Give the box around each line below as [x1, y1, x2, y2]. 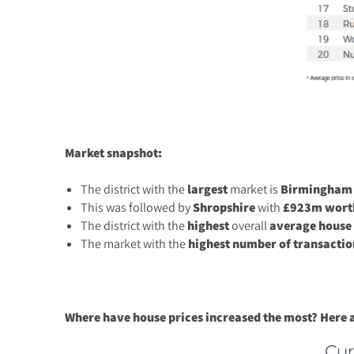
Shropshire [193, 199, 255, 217]
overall [232, 217, 267, 234]
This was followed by [81, 199, 193, 216]
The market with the [81, 235, 188, 252]
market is [228, 181, 281, 198]
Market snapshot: [65, 145, 162, 162]
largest [187, 181, 228, 198]
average [267, 217, 316, 235]
